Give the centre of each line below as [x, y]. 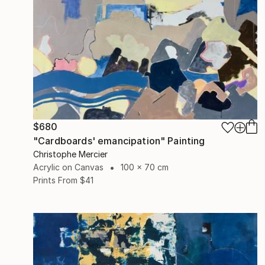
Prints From [55, 180]
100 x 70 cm [145, 167]
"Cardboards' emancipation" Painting [119, 140]
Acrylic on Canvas [68, 167]
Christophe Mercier [70, 154]
